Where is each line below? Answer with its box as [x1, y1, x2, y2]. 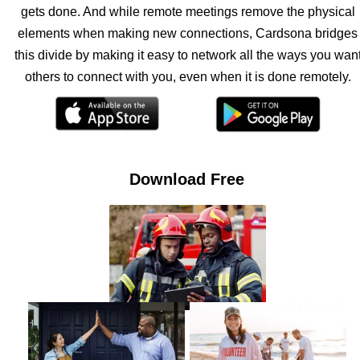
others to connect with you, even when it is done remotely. [24, 70, 351, 84]
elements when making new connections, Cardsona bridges [18, 27, 358, 40]
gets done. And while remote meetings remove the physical [20, 5, 355, 18]
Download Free [129, 170, 244, 188]
